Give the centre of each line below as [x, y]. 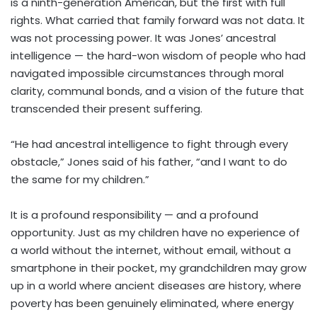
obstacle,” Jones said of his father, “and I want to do [149, 162]
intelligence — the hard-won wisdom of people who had [158, 56]
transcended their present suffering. [106, 109]
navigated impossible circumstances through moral [147, 74]
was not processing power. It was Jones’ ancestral [143, 38]
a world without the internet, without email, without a [151, 250]
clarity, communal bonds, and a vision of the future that [157, 91]
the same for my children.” [80, 180]
